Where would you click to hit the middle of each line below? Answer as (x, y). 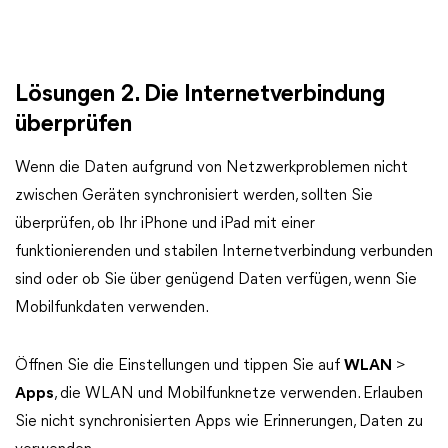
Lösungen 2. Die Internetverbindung (200, 95)
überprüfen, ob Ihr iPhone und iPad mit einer (165, 224)
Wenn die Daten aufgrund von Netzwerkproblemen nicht (211, 168)
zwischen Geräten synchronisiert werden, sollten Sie (194, 196)
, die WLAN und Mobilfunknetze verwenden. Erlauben (238, 394)
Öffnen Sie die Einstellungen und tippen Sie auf (179, 366)
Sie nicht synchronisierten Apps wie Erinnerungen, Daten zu (219, 422)
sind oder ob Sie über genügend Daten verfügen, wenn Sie (216, 280)
